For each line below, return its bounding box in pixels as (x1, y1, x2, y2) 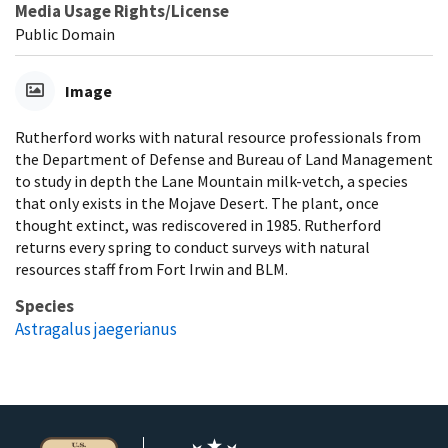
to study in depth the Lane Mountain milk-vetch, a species (15, 170, 408, 191)
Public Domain (15, 23, 115, 44)
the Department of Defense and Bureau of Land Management (15, 148, 433, 169)
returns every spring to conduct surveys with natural (15, 236, 370, 257)
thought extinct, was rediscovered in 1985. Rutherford (15, 214, 381, 235)
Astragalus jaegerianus (15, 317, 177, 340)
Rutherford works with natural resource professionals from (15, 126, 421, 147)
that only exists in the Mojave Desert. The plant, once (15, 192, 379, 213)
